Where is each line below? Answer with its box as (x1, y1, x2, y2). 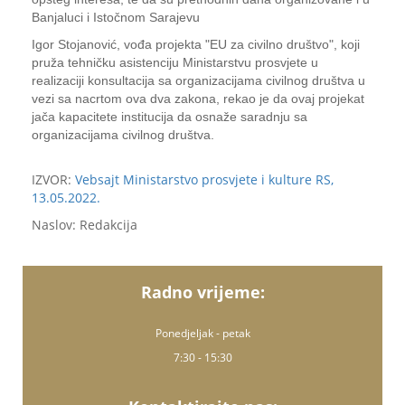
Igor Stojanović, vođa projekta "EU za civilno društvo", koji (32, 37, 360, 52)
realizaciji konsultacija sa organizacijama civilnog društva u (32, 73, 365, 88)
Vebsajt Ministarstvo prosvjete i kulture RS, (75, 171, 334, 188)
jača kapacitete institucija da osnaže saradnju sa (32, 109, 307, 124)
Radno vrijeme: (140, 281, 265, 303)
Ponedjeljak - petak (155, 325, 250, 341)
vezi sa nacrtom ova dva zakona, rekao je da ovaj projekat (32, 91, 364, 106)
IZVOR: (32, 171, 75, 188)
